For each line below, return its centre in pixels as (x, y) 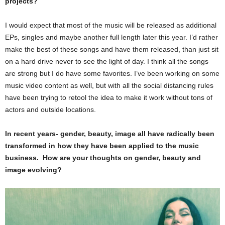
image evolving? (33, 170)
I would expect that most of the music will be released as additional (111, 25)
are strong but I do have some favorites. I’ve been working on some (112, 73)
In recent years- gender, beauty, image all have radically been (110, 133)
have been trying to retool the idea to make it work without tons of (109, 97)
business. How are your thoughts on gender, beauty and (103, 157)
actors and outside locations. (51, 109)
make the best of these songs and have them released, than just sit (112, 49)
